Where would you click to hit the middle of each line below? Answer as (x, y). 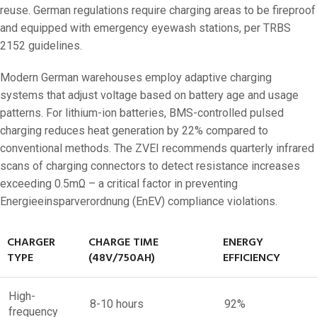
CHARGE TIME (123, 242)
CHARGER (31, 242)
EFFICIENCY (252, 258)
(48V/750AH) (122, 258)
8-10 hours (117, 304)
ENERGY (243, 242)
